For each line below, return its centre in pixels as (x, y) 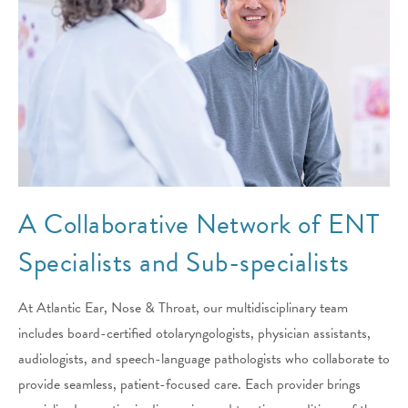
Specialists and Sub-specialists (184, 263)
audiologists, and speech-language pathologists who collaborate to (204, 359)
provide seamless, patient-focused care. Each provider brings (189, 385)
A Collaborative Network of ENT (199, 224)
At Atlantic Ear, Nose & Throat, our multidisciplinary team (183, 308)
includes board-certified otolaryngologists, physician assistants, (194, 334)
